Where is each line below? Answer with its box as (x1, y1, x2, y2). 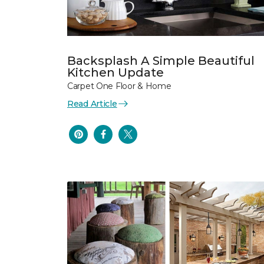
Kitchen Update (67, 65, 164, 80)
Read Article (67, 98, 117, 109)
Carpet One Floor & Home (67, 80, 171, 91)
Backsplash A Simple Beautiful (67, 53, 255, 68)
